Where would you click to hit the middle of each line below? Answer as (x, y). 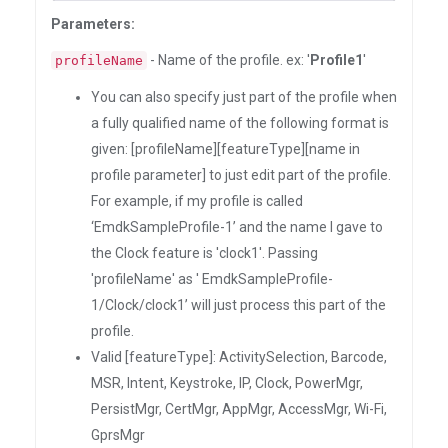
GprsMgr (118, 435)
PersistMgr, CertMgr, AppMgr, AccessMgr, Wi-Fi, (239, 409)
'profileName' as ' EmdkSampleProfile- (212, 279)
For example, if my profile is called (197, 201)
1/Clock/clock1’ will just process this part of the (238, 305)
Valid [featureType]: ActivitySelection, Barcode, (239, 357)
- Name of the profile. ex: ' (228, 60)
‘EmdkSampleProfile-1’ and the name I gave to (237, 227)
